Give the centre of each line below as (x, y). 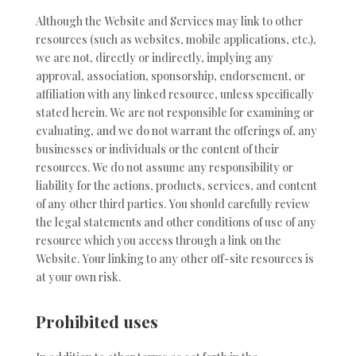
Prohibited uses (97, 321)
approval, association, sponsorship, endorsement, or (170, 76)
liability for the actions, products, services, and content (176, 186)
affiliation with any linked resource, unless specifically (174, 95)
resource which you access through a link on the (158, 241)
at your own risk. (78, 277)
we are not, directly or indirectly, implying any (154, 58)
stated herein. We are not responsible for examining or (174, 113)
